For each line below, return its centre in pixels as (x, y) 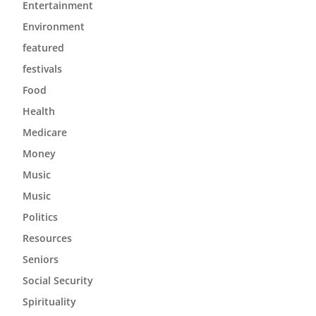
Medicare (44, 132)
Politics (40, 217)
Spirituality (49, 302)
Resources (47, 238)
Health (38, 111)
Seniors (40, 259)
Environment (53, 26)
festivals (42, 69)
